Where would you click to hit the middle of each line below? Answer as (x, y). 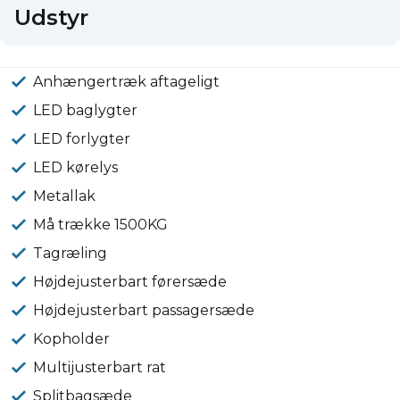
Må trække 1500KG (101, 225)
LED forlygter (82, 139)
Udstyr (51, 18)
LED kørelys (76, 168)
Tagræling (71, 254)
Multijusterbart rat (100, 368)
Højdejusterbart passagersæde (144, 311)
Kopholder (72, 339)
